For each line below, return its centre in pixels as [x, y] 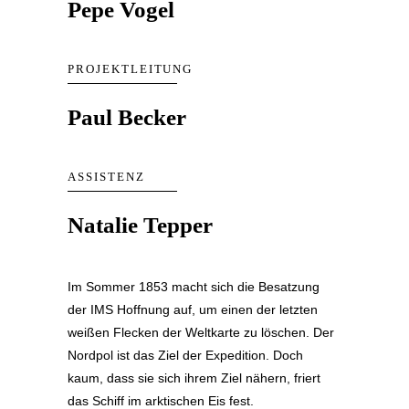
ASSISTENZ [106, 177]
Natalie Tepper [140, 225]
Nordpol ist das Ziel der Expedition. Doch [185, 355]
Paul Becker [127, 117]
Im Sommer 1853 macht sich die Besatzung [194, 287]
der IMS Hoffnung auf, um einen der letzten [193, 309]
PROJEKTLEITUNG [131, 69]
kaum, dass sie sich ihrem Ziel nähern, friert [194, 378]
